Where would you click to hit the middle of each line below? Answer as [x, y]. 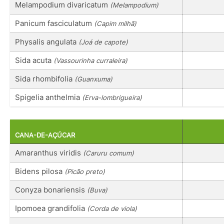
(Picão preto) [85, 172]
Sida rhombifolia [45, 78]
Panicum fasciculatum [54, 23]
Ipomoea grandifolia [51, 208]
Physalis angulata [47, 41]
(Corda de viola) [112, 209]
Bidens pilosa [40, 171]
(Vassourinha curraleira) [90, 60]
